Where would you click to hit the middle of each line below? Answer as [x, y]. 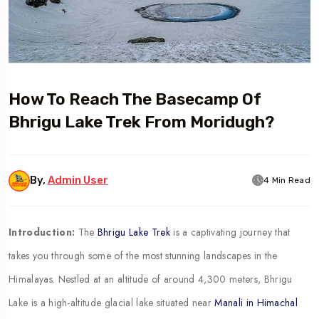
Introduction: [42, 232]
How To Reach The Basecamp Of [135, 99]
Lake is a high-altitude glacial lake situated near [112, 302]
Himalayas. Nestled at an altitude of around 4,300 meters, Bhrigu [151, 279]
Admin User [78, 180]
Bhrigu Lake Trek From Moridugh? [141, 121]
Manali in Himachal [256, 302]
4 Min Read [287, 181]
